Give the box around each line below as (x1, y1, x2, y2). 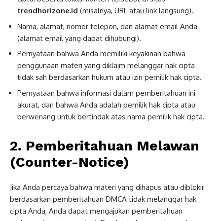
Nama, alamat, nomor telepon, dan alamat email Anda (17, 21, 197, 31)
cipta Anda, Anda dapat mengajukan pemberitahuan (10, 206, 183, 216)
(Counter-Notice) (10, 153, 129, 170)
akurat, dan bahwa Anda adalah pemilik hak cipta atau (17, 100, 195, 110)
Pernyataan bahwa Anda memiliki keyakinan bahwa (17, 49, 185, 58)
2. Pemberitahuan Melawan (10, 137, 199, 154)
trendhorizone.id (17, 6, 78, 15)
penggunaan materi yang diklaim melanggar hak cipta (17, 61, 195, 70)
